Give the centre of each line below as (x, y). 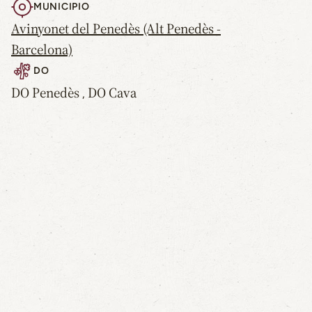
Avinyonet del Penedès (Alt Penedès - (116, 29)
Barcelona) (42, 49)
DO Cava (112, 93)
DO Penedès (45, 93)
